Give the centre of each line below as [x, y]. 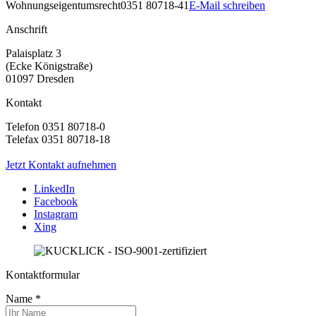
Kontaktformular [43, 274]
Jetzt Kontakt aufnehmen [61, 164]
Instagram [56, 214]
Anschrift [26, 29]
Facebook [56, 201]
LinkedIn [54, 188]
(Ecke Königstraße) [49, 66]
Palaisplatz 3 [34, 53]
